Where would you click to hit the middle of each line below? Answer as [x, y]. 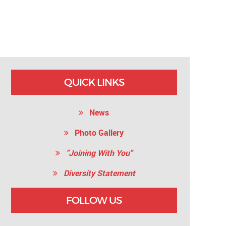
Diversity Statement [96, 173]
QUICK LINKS [94, 82]
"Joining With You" [96, 153]
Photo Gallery [96, 133]
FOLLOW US [94, 200]
